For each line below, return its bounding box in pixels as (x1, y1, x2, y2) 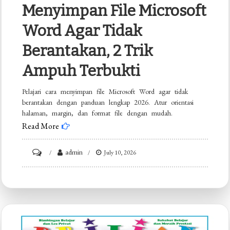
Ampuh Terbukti (22, 62, 141, 81)
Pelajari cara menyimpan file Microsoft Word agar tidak (22, 87, 188, 97)
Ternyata (44, 162, 66, 170)
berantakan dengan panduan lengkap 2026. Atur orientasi (22, 98, 194, 107)
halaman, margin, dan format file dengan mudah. (22, 108, 173, 118)
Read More (22, 121, 60, 132)
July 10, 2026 (104, 148, 137, 157)
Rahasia (44, 190, 63, 199)
